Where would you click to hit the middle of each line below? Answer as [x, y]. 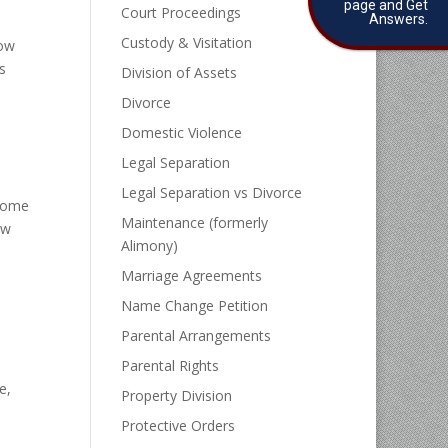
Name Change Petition [194, 305]
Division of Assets [178, 72]
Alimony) [149, 245]
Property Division [176, 395]
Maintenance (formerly [194, 222]
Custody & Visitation [186, 42]
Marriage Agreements [191, 275]
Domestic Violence [181, 132]
